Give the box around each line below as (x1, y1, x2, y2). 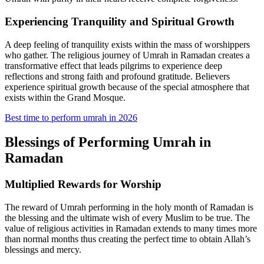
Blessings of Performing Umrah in (5, 134, 211, 150)
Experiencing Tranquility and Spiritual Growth (5, 15, 235, 28)
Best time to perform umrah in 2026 (5, 112, 137, 123)
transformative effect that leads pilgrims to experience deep (5, 60, 222, 71)
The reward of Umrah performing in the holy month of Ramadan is (5, 202, 253, 213)
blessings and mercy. (5, 245, 81, 255)
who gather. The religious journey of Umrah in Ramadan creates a (5, 49, 250, 60)
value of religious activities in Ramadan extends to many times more (5, 223, 257, 234)
